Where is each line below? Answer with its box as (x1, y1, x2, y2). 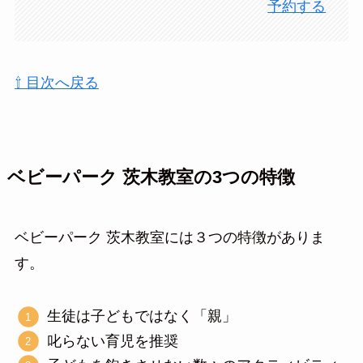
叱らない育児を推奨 (47, 332, 179, 349)
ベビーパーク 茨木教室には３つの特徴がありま (14, 229, 325, 246)
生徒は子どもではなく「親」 (47, 308, 237, 325)
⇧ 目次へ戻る (14, 75, 99, 92)
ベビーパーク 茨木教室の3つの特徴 (6, 168, 295, 188)
